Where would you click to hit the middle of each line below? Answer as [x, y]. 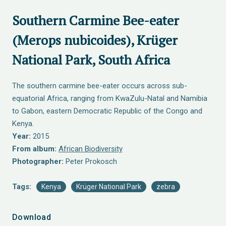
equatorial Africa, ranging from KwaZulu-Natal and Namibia [110, 98]
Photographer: [38, 161]
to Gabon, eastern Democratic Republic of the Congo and [107, 111]
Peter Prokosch [90, 161]
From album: [34, 149]
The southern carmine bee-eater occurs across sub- [100, 86]
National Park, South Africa [91, 60]
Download [32, 217]
